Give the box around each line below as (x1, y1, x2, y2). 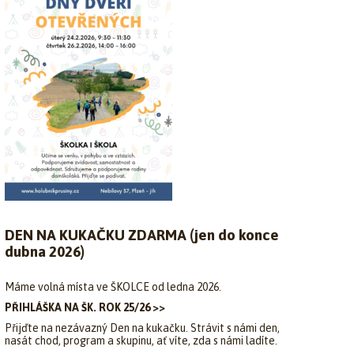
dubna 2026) (5, 243, 85, 260)
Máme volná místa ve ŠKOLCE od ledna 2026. (5, 281, 221, 293)
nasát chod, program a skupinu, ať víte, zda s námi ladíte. (5, 334, 277, 347)
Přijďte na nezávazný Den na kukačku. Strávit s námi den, (5, 322, 280, 334)
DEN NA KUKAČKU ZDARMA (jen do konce (5, 227, 279, 243)
